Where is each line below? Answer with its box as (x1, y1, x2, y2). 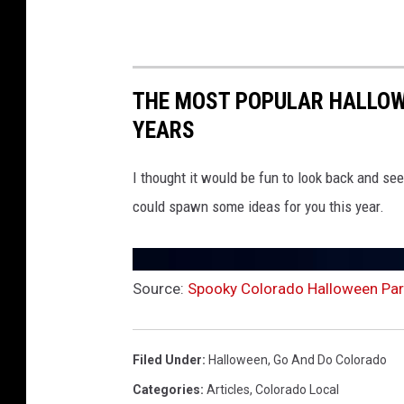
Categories (133, 381, 200, 397)
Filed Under (133, 352, 202, 367)
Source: (133, 279, 188, 298)
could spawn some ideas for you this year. (133, 197, 384, 216)
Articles (207, 381, 250, 397)
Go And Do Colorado (273, 352, 387, 367)
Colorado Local (255, 381, 339, 397)
